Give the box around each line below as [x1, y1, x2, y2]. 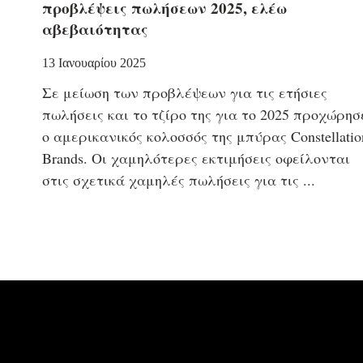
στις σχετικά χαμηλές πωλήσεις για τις [42, 169, 299, 190]
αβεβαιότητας [42, 17, 148, 40]
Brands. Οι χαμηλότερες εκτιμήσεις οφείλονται [42, 147, 350, 168]
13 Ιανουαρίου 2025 [42, 55, 146, 70]
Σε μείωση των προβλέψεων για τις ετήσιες [42, 82, 327, 102]
